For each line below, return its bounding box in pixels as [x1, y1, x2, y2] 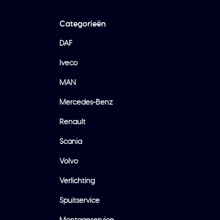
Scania [59, 138, 82, 145]
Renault [59, 118, 85, 126]
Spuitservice [59, 197, 100, 204]
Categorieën [59, 20, 106, 28]
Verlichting [59, 177, 95, 185]
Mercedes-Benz [59, 99, 113, 106]
